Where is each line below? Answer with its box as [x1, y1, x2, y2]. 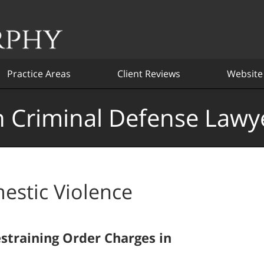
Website [227, 67, 263, 80]
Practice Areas [7, 67, 71, 80]
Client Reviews [117, 67, 180, 80]
